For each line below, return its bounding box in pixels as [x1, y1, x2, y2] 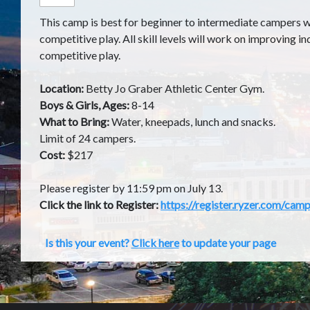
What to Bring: [39, 115, 110, 128]
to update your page [179, 236, 276, 249]
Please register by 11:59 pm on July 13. [39, 181, 224, 194]
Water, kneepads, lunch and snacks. [109, 115, 276, 128]
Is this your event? [44, 236, 131, 249]
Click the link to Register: [39, 198, 161, 211]
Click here [131, 236, 179, 249]
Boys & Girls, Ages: [39, 98, 130, 111]
